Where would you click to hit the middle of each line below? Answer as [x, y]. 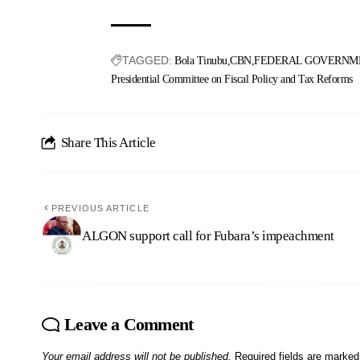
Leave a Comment [129, 325]
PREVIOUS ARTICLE [100, 209]
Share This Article [108, 143]
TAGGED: [147, 61]
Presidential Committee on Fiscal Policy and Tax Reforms [232, 80]
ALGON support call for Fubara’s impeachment [208, 235]
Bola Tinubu [201, 61]
